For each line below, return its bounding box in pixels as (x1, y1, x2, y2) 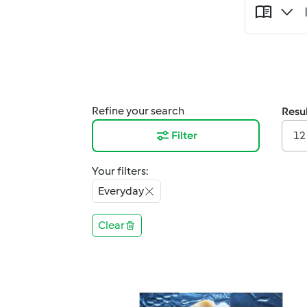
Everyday (98, 184, 144, 197)
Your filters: (92, 164, 148, 177)
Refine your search (92, 104, 184, 117)
